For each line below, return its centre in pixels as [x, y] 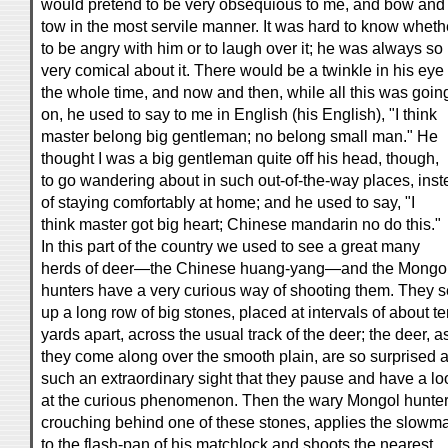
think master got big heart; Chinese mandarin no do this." [241, 224]
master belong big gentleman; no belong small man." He [239, 136]
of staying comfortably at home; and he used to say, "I [228, 202]
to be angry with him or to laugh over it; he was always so [242, 48]
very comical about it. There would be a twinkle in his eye [242, 70]
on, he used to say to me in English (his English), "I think [239, 114]
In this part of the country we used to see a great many [230, 246]
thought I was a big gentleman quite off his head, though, [240, 158]
